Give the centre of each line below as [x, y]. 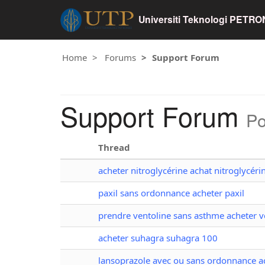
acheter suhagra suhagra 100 [158, 237]
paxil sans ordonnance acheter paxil [171, 193]
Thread [114, 147]
